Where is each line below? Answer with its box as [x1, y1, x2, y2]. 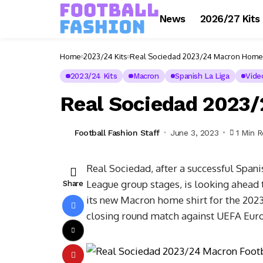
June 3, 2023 [170, 127, 219, 137]
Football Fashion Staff [75, 127, 160, 137]
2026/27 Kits [200, 13, 260, 25]
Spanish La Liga [175, 72, 230, 80]
